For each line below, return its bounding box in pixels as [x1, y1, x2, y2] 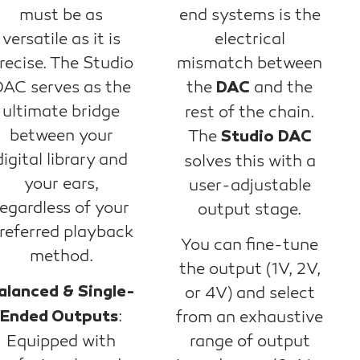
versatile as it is [2, 29, 121, 49]
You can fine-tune [181, 235, 319, 256]
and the [250, 77, 313, 97]
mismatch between [177, 53, 323, 73]
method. [29, 246, 93, 266]
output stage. [198, 199, 302, 219]
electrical [214, 29, 285, 49]
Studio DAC [220, 127, 312, 147]
